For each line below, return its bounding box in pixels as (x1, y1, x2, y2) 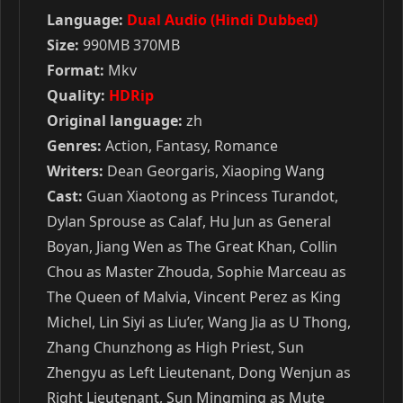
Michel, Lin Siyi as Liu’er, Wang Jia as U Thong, (47, 312, 351, 332)
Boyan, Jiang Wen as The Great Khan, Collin (47, 237, 337, 256)
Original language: (47, 111, 183, 130)
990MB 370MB (79, 35, 180, 55)
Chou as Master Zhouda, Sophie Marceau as (47, 262, 346, 282)
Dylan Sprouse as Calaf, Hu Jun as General (47, 211, 331, 231)
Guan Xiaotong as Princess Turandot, (83, 186, 338, 206)
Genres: (47, 136, 102, 156)
